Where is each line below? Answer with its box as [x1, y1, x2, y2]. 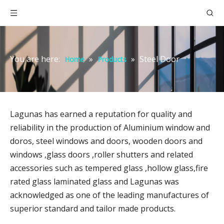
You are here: [10, 53, 60, 64]
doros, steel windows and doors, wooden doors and [10, 135, 202, 146]
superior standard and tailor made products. [10, 203, 175, 214]
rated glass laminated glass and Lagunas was [10, 176, 179, 187]
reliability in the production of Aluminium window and [10, 122, 210, 133]
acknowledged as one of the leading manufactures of [10, 189, 209, 200]
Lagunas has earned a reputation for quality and [10, 108, 192, 119]
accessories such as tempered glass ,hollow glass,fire [10, 162, 208, 173]
